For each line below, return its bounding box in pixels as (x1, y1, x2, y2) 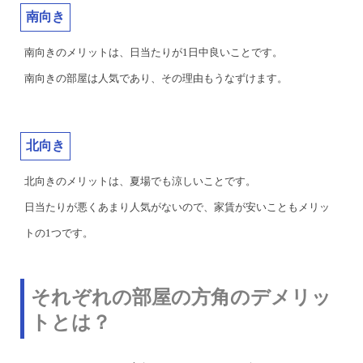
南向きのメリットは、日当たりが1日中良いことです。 (24, 46, 283, 58)
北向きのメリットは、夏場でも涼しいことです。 (24, 175, 256, 187)
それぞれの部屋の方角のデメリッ (31, 286, 331, 308)
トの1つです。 (24, 227, 93, 239)
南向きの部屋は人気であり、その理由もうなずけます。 (24, 72, 288, 84)
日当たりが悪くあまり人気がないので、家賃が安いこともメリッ (24, 201, 330, 213)
